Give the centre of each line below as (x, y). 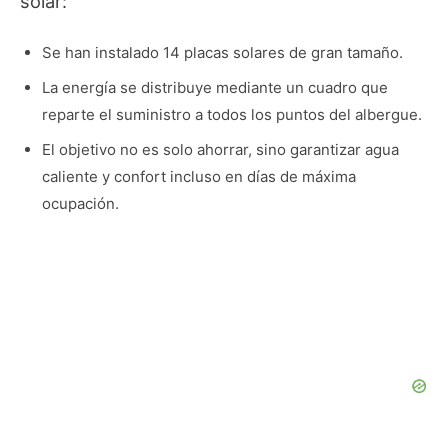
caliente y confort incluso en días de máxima (198, 176)
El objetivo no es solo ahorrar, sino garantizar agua (220, 149)
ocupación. (80, 203)
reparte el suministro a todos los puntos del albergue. (231, 114)
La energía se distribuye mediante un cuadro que (214, 87)
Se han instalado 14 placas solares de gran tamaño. (222, 52)
